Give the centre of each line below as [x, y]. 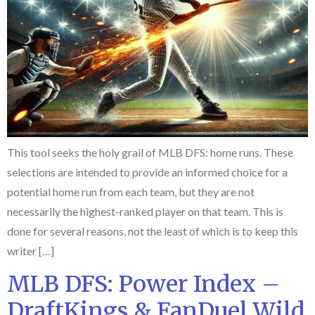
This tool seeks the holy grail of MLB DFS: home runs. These [150, 152]
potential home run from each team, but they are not [131, 191]
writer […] [31, 250]
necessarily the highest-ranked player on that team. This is [145, 211]
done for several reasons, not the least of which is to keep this [153, 231]
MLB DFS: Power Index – [143, 284]
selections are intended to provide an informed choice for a [147, 172]
